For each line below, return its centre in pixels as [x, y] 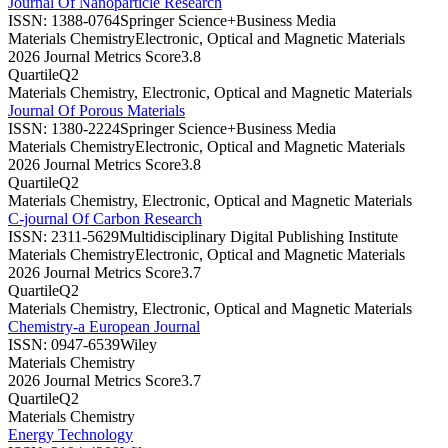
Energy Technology [70, 434]
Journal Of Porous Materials [96, 110]
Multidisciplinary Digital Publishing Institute [258, 236]
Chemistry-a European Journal [104, 326]
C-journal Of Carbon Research [105, 218]
